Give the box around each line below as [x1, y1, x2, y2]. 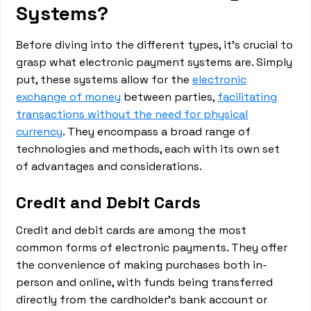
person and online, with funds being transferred [16, 275, 274, 289]
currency [16, 124, 63, 139]
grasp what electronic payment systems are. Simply [16, 55, 293, 69]
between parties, [121, 90, 218, 104]
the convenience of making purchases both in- [16, 258, 268, 272]
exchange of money [16, 90, 121, 104]
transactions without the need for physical [16, 107, 249, 121]
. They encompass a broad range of [62, 124, 251, 139]
